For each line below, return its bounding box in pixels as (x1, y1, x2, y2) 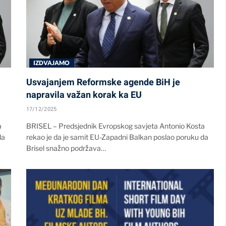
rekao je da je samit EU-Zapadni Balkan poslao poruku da (26, 133, 208, 142)
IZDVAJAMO (33, 59, 70, 67)
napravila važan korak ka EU (26, 89, 142, 100)
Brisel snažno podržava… (26, 144, 106, 153)
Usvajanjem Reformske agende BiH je (26, 77, 180, 88)
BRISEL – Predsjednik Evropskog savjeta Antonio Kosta (26, 122, 205, 131)
